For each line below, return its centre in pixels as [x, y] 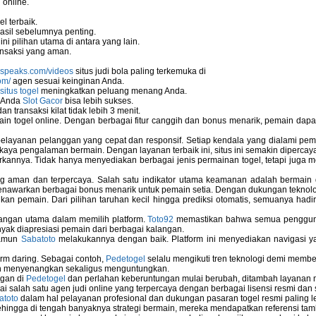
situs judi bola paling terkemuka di [140, 71]
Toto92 [161, 219]
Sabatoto [38, 239]
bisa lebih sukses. [98, 101]
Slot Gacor [43, 101]
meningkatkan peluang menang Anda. [113, 91]
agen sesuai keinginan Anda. [67, 81]
